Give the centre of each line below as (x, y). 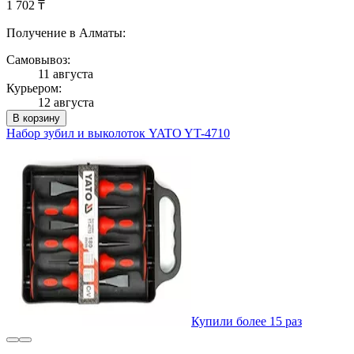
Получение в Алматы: (66, 32)
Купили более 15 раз (247, 321)
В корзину (36, 118)
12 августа (66, 102)
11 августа (66, 73)
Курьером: (34, 88)
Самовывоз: (38, 59)
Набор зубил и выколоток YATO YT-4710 (118, 133)
